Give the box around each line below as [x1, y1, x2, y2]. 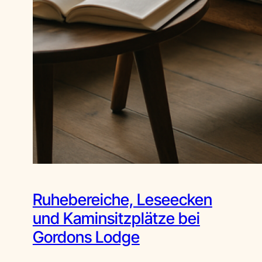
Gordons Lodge [32, 227, 140, 247]
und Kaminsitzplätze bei [32, 209, 200, 229]
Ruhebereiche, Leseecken [32, 190, 212, 210]
